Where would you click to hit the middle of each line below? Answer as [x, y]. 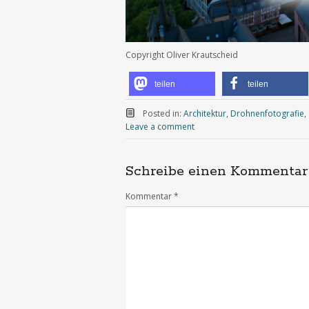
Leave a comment [160, 127]
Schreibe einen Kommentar [217, 172]
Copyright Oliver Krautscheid [182, 55]
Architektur [205, 114]
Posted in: [163, 114]
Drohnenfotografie [267, 114]
